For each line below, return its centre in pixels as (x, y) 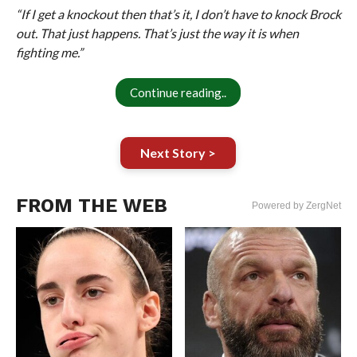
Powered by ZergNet (297, 205)
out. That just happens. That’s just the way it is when (157, 33)
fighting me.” (49, 52)
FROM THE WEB (91, 205)
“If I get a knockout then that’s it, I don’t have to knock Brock (178, 14)
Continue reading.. (178, 92)
